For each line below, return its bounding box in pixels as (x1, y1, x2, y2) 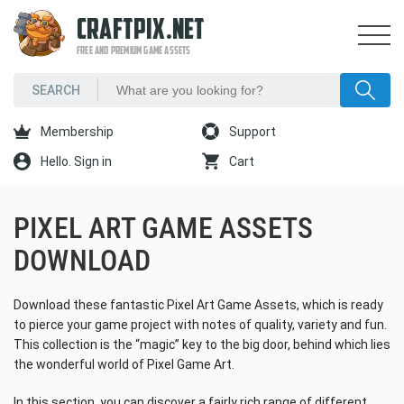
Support (226, 124, 276, 139)
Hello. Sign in (38, 154, 112, 169)
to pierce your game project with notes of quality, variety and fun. (14, 317, 387, 332)
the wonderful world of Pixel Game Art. (14, 357, 234, 372)
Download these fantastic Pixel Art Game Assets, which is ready (14, 298, 383, 312)
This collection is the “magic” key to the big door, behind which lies (14, 337, 390, 352)
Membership (38, 124, 114, 139)
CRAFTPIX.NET (77, 17, 206, 46)
